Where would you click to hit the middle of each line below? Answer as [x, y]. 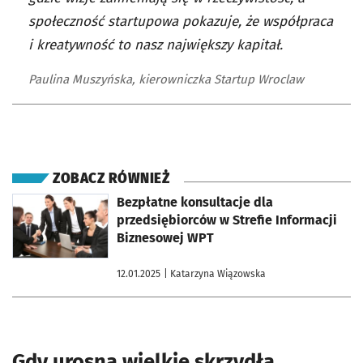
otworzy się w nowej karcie [71, 200]
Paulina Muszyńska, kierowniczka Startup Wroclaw [166, 80]
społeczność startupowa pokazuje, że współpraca [181, 22]
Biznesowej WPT [165, 238]
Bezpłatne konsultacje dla [195, 203]
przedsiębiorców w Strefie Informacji [227, 220]
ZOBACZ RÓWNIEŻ [111, 179]
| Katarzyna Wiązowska [215, 274]
